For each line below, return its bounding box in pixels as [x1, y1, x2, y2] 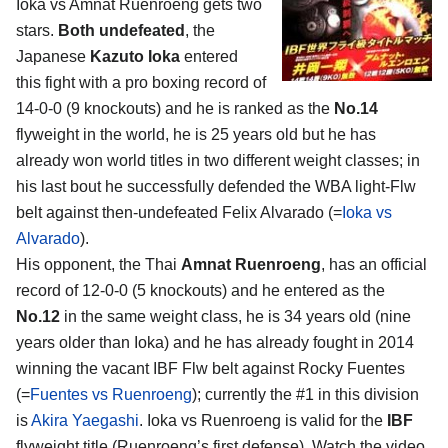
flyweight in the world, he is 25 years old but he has [16, 126, 376, 144]
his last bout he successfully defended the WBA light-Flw [16, 178, 416, 196]
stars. [16, 22, 58, 40]
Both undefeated [58, 22, 185, 40]
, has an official [321, 256, 427, 274]
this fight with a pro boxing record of [16, 74, 266, 92]
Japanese [16, 48, 90, 66]
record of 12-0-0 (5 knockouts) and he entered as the [16, 282, 385, 300]
